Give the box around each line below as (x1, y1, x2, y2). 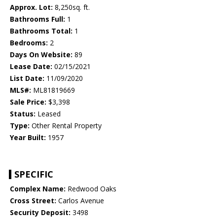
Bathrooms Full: (10, 14, 65, 24)
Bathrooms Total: (10, 26, 73, 36)
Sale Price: (10, 97, 46, 107)
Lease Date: (10, 62, 52, 72)
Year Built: (10, 133, 46, 143)
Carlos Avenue (56, 196, 104, 206)
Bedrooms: (10, 38, 48, 48)
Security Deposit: (10, 208, 71, 218)
